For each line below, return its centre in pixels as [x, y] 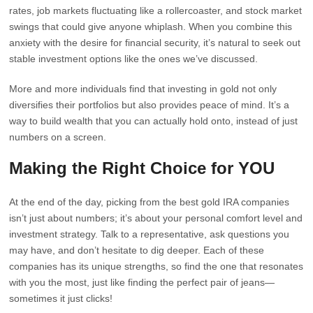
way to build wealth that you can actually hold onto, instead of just [154, 121]
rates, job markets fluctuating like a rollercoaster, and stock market [156, 10]
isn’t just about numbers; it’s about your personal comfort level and [156, 218]
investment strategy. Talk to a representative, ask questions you [150, 234]
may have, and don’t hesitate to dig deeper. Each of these [137, 250]
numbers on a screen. [58, 137]
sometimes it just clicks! [61, 298]
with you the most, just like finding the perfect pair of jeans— [142, 282]
